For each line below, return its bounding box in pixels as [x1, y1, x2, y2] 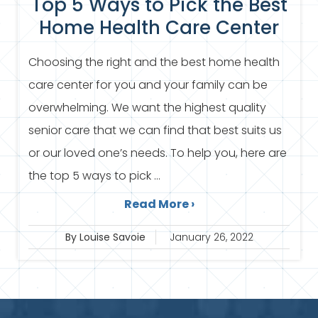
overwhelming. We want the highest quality [28, 99, 266, 116]
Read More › [124, 196, 194, 213]
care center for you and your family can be [28, 77, 268, 94]
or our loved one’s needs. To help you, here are [28, 145, 287, 162]
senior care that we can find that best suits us [28, 122, 282, 139]
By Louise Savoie [65, 230, 146, 245]
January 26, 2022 [169, 230, 253, 245]
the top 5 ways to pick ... [28, 168, 160, 185]
